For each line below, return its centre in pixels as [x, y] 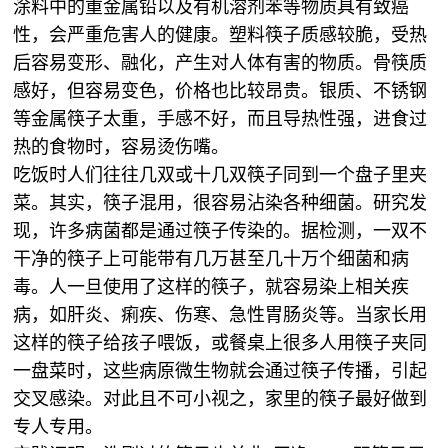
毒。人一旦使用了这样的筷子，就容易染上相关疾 [211, 287]
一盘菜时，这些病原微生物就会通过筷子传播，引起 [220, 371]
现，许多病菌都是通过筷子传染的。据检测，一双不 [220, 231]
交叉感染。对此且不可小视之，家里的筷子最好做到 [220, 399]
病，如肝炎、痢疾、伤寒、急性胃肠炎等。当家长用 [220, 315]
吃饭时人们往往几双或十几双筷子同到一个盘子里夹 [220, 175]
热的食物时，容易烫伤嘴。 [121, 147]
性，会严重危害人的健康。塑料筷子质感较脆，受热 [220, 35]
